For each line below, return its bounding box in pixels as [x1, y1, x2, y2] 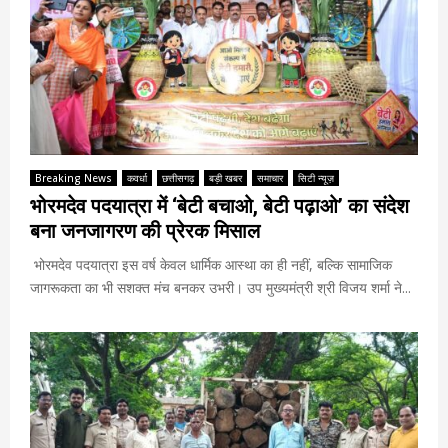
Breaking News [35, 170, 112, 185]
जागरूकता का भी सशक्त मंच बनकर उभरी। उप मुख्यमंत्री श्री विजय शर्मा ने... [30, 277, 411, 297]
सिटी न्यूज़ [298, 170, 334, 185]
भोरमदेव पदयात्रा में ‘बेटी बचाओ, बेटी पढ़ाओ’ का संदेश [30, 193, 409, 218]
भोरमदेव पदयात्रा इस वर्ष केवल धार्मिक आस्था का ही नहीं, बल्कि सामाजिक [30, 254, 392, 274]
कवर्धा [127, 170, 147, 185]
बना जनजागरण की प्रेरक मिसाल [30, 218, 260, 243]
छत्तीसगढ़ [162, 170, 194, 185]
